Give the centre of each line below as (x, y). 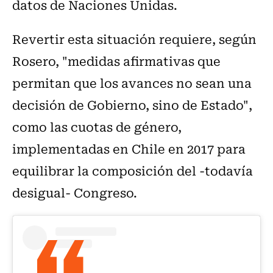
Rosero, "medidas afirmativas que (116, 61)
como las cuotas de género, (97, 127)
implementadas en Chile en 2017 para (129, 149)
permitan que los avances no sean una (132, 83)
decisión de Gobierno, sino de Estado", (132, 105)
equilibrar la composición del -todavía (133, 171)
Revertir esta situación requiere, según (134, 39)
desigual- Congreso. (75, 193)
